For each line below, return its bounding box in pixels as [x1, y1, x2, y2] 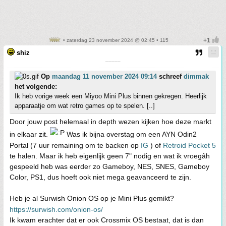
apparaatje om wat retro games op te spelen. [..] [15, 101, 155, 109]
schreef [157, 72, 184, 80]
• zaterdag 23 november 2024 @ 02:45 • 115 [62, 37, 168, 43]
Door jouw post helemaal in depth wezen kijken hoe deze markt [10, 117, 211, 126]
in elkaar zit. [10, 130, 50, 138]
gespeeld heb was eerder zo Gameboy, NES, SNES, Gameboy [10, 162, 209, 171]
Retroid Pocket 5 [163, 141, 216, 149]
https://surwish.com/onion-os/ [10, 205, 103, 213]
